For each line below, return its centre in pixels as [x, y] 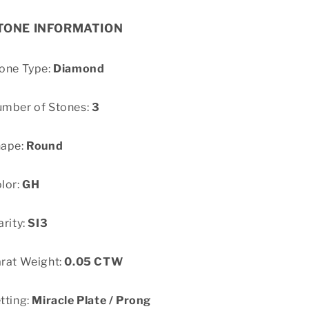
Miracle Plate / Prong [92, 300]
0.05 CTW [94, 262]
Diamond [79, 69]
